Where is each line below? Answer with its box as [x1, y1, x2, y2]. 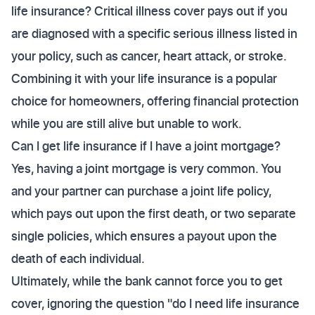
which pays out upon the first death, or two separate [11, 205, 296, 222]
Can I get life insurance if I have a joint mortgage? [11, 137, 281, 155]
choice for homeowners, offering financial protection [11, 92, 299, 110]
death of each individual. [11, 250, 145, 267]
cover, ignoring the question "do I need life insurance [11, 295, 300, 312]
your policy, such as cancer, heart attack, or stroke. [11, 47, 286, 65]
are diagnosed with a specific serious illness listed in [11, 25, 297, 42]
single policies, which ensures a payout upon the [11, 227, 277, 245]
